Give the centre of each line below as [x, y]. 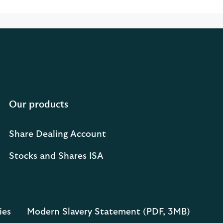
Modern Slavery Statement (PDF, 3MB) [109, 212]
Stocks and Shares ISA [56, 157]
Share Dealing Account [57, 135]
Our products [39, 104]
